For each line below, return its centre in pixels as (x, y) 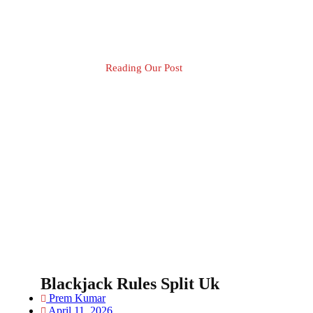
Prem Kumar (77, 298)
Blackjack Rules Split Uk (130, 284)
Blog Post (74, 92)
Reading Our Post (144, 68)
